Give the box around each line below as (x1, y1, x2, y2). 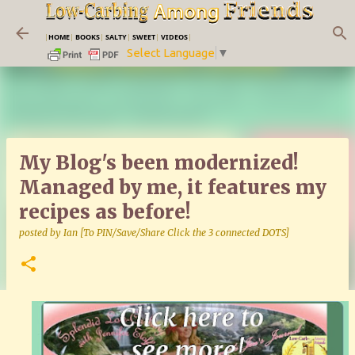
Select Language (127, 46, 215, 60)
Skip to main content (121, 13, 241, 27)
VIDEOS (161, 31, 188, 42)
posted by (19, 227, 63, 239)
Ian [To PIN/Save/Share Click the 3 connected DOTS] (63, 227, 289, 239)
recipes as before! (19, 200, 191, 224)
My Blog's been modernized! (19, 151, 299, 175)
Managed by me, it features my (19, 175, 326, 200)
